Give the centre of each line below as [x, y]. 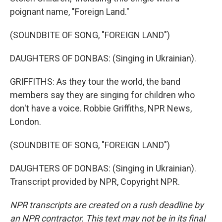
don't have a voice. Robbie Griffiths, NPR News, [101, 108]
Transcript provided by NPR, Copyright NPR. [95, 182]
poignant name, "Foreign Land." [70, 12]
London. [26, 122]
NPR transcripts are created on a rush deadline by [107, 205]
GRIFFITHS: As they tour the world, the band [95, 82]
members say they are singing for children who [102, 95]
